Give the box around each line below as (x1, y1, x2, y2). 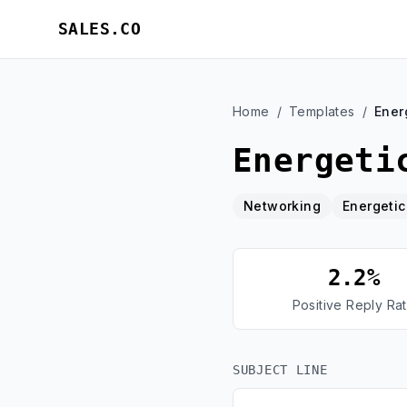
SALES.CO (58, 19, 142, 38)
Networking (243, 198, 321, 213)
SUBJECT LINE (233, 362, 328, 377)
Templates (289, 104, 355, 119)
